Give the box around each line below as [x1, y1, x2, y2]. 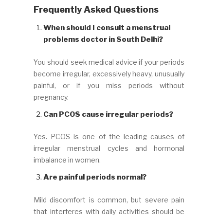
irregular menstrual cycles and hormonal [34, 144, 184, 153]
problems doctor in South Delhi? [43, 35, 163, 44]
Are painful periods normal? [43, 173, 146, 182]
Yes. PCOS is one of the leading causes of [34, 132, 184, 141]
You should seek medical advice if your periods [34, 57, 184, 66]
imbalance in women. [34, 156, 101, 164]
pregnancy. [34, 92, 69, 101]
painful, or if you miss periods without [34, 81, 184, 90]
